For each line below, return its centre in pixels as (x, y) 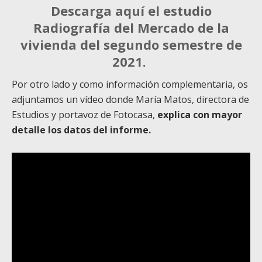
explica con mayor (200, 115)
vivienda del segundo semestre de (131, 45)
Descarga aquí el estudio (131, 11)
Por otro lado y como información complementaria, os (130, 85)
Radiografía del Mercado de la (131, 28)
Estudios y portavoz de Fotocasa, (85, 115)
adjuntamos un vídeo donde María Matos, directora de (130, 100)
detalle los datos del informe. (81, 130)
